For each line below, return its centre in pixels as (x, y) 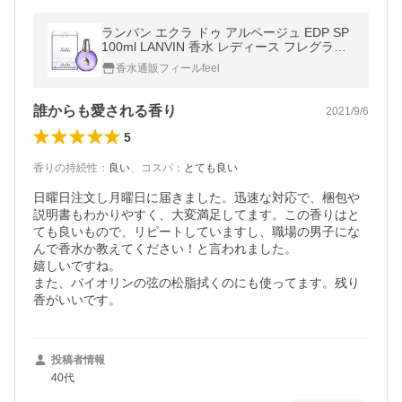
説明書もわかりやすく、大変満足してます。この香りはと (197, 214)
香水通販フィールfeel (168, 68)
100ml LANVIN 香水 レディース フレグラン (224, 47)
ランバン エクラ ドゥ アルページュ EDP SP (225, 32)
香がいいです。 (77, 300)
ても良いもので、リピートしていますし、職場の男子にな (197, 232)
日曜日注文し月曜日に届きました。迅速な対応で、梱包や (197, 197)
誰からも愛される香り (105, 111)
